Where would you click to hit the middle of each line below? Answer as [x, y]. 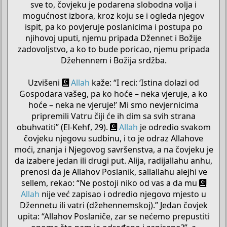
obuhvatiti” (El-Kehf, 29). [63, 127]
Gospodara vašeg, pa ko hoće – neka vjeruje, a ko [113, 93]
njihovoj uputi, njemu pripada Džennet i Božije [113, 38]
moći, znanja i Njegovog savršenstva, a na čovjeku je [113, 149]
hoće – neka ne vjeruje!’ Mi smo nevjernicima [113, 105]
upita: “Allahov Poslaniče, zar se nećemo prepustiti [113, 216]
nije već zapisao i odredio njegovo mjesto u [123, 194]
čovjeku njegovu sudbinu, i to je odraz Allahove [113, 138]
